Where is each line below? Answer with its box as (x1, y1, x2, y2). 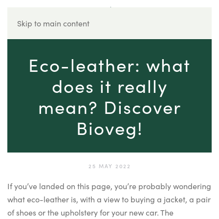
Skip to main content (17, 18, 89, 28)
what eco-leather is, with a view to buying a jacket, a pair (7, 194, 211, 204)
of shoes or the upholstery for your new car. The (7, 207, 174, 218)
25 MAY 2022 (88, 162, 131, 170)
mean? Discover (38, 93, 181, 119)
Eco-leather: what (28, 51, 191, 77)
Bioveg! (76, 114, 143, 140)
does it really (51, 72, 168, 98)
